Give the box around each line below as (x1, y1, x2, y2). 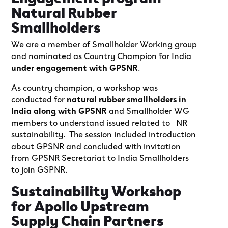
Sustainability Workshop (11, 179, 182, 200)
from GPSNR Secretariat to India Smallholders (11, 151, 189, 163)
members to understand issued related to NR (11, 116, 188, 128)
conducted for (11, 92, 67, 104)
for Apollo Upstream (11, 194, 150, 215)
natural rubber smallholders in (67, 92, 187, 104)
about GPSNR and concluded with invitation (11, 139, 181, 151)
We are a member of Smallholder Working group (11, 37, 197, 49)
